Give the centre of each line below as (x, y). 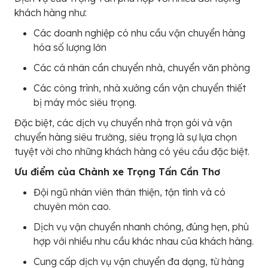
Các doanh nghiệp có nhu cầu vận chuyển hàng (139, 33)
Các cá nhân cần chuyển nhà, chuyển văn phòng (142, 68)
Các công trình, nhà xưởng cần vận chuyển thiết (140, 88)
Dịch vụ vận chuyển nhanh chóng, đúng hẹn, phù (141, 227)
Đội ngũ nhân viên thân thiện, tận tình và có (130, 192)
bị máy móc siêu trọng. (85, 103)
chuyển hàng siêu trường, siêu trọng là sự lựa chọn (126, 137)
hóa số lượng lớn (70, 48)
